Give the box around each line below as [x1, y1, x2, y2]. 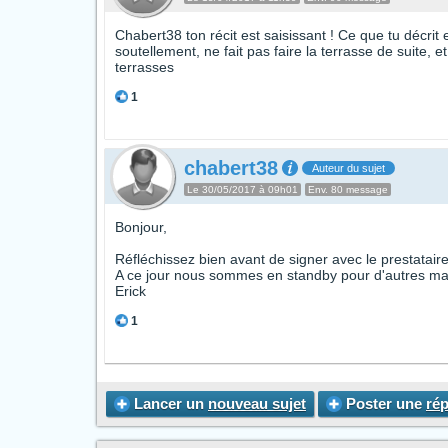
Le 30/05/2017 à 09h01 [187, 184, 298, 195]
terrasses [115, 59, 174, 75]
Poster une [342, 395, 426, 412]
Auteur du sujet [312, 162, 385, 174]
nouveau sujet [208, 395, 306, 412]
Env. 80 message [308, 184, 388, 195]
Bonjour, [115, 219, 167, 235]
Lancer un [130, 395, 208, 412]
